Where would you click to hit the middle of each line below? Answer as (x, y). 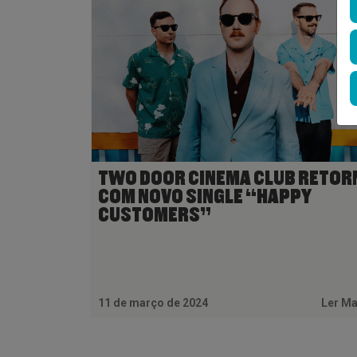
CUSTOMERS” (156, 215)
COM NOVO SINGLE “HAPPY (205, 197)
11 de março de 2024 (153, 303)
